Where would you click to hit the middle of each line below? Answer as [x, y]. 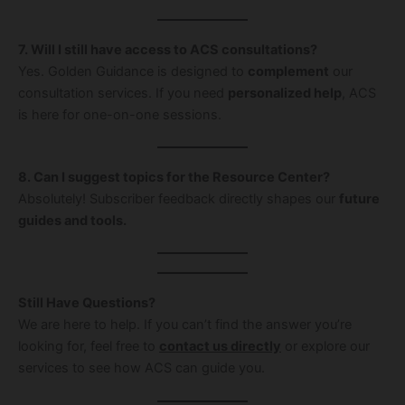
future [359, 198]
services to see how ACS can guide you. [141, 368]
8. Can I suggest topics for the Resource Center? [174, 177]
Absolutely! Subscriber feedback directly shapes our [179, 198]
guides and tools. [72, 220]
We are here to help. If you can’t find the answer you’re [185, 325]
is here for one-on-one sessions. [120, 114]
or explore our [325, 347]
